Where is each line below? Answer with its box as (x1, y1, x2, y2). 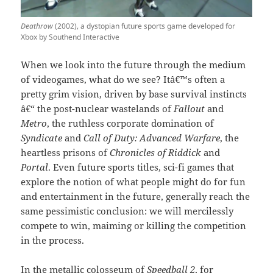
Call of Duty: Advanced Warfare (83, 132, 221, 144)
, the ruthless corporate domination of (47, 117, 214, 130)
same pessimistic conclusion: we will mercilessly (21, 205, 234, 218)
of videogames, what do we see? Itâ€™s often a (21, 73, 225, 86)
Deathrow (21, 21, 54, 32)
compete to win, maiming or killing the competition (21, 219, 247, 232)
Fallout (174, 102, 205, 115)
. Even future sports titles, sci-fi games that (48, 161, 235, 174)
